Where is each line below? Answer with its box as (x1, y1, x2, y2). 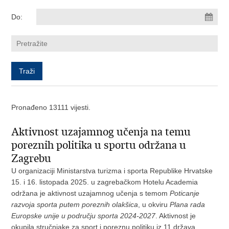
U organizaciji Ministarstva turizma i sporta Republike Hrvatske (11, 167, 213, 175)
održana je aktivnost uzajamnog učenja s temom (11, 189, 170, 197)
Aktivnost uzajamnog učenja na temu (11, 125, 191, 139)
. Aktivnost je (155, 212, 196, 220)
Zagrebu (11, 152, 52, 165)
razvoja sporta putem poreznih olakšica (11, 200, 139, 209)
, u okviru (138, 200, 170, 209)
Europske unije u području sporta (11, 212, 121, 220)
